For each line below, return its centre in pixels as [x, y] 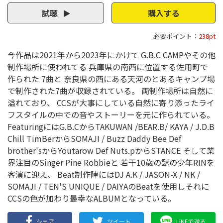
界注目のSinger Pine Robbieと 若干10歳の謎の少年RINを [111, 162]
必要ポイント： [176, 36]
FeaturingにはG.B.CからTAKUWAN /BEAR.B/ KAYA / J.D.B [111, 126]
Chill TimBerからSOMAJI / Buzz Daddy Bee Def [94, 138]
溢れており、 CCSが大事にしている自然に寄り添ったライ [111, 103]
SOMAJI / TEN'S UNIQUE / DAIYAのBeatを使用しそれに [108, 186]
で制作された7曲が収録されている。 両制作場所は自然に [110, 91]
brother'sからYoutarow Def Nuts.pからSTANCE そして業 [111, 150]
